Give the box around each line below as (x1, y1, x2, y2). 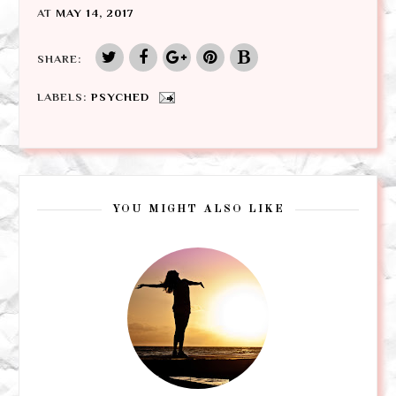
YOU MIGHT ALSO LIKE (111, 203, 285, 216)
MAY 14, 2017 (56, 5, 134, 19)
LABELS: (37, 89, 91, 103)
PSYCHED (91, 89, 149, 103)
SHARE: (37, 51, 82, 65)
